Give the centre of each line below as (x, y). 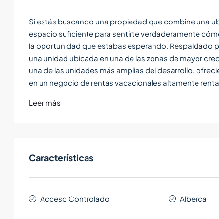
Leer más (45, 103)
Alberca (193, 199)
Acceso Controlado (75, 199)
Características (61, 158)
